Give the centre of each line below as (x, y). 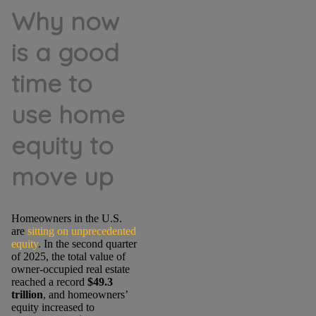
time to (51, 83)
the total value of (88, 256)
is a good (65, 52)
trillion (27, 294)
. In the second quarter (87, 243)
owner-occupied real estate (70, 269)
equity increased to (53, 307)
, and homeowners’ (85, 294)
